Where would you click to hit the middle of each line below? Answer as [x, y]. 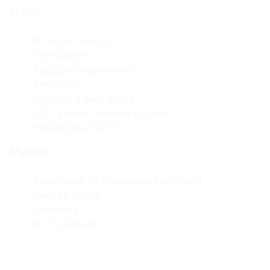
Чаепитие [56, 209]
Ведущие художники [83, 70]
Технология [61, 55]
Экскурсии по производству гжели [118, 181]
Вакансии [56, 84]
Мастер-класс [67, 195]
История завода [72, 41]
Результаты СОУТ [75, 127]
